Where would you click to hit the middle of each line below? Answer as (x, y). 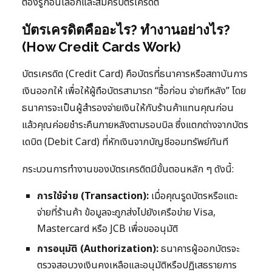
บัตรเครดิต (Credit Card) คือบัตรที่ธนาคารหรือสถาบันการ (135, 74)
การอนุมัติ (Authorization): (98, 249)
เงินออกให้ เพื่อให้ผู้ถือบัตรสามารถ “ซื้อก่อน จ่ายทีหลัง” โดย (134, 91)
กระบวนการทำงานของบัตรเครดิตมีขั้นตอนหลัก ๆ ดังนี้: (128, 170)
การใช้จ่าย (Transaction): (93, 196)
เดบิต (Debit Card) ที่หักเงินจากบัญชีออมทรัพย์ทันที (125, 142)
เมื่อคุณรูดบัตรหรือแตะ (193, 196)
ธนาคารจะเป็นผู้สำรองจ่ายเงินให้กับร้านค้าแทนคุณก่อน (128, 108)
